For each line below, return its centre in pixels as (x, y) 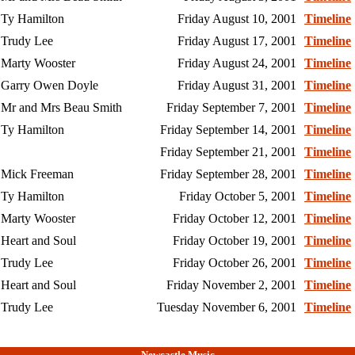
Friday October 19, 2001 (235, 241)
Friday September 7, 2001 (231, 108)
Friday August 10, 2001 (237, 19)
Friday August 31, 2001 (237, 86)
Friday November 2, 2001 (231, 285)
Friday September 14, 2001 (228, 130)
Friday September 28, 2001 (228, 174)
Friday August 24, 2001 (237, 63)
